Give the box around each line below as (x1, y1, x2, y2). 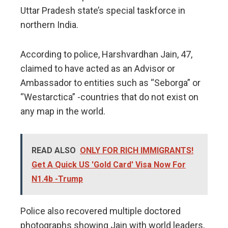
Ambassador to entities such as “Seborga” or (20, 77, 201, 89)
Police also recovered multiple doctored (20, 206, 181, 217)
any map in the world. (20, 106, 105, 117)
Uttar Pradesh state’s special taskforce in (20, 5, 185, 16)
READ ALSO (32, 146, 76, 156)
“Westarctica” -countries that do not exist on (20, 92, 198, 103)
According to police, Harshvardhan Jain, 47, (20, 49, 192, 60)
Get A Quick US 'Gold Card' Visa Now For (32, 160, 186, 170)
